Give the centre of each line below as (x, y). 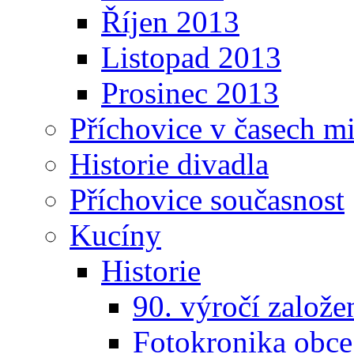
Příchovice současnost (207, 199)
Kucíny (115, 235)
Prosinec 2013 (190, 92)
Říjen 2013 (170, 21)
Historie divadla (169, 164)
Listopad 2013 (191, 57)
